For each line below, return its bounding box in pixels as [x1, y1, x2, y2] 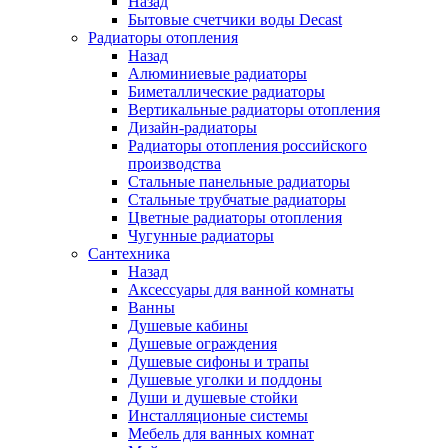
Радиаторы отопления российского [128, 136, 367, 154]
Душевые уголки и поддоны [128, 370, 322, 388]
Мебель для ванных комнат [128, 424, 314, 442]
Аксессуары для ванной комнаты [128, 280, 354, 298]
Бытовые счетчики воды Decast [128, 10, 342, 28]
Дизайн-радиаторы [128, 118, 257, 136]
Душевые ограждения [128, 334, 277, 352]
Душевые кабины [128, 316, 248, 334]
